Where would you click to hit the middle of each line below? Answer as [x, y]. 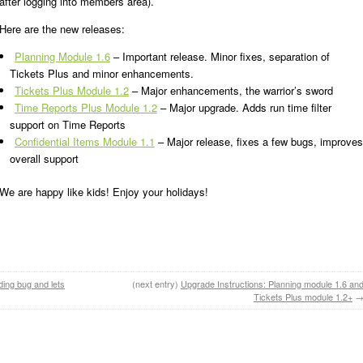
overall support [44, 158]
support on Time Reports [68, 124]
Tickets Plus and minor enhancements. [102, 73]
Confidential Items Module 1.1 [85, 141]
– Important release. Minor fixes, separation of [220, 56]
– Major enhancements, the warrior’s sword [231, 90]
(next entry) [155, 284]
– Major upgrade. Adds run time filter [244, 107]
